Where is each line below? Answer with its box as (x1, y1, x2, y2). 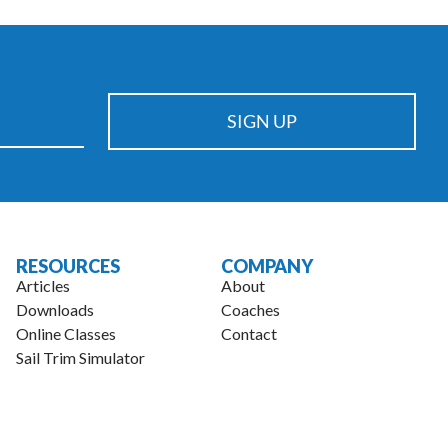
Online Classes (16, 323, 117, 343)
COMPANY (221, 254, 314, 277)
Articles (16, 275, 71, 295)
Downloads (16, 299, 95, 319)
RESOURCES (16, 254, 121, 277)
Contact (221, 323, 278, 343)
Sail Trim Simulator (16, 347, 146, 367)
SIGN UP (227, 109, 297, 132)
